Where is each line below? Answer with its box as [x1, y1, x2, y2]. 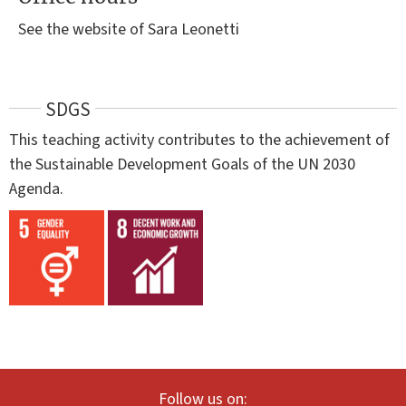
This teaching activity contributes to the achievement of [9, 128, 390, 151]
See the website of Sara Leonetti [18, 17, 239, 41]
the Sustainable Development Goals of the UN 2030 [9, 152, 355, 176]
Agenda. [9, 177, 63, 200]
